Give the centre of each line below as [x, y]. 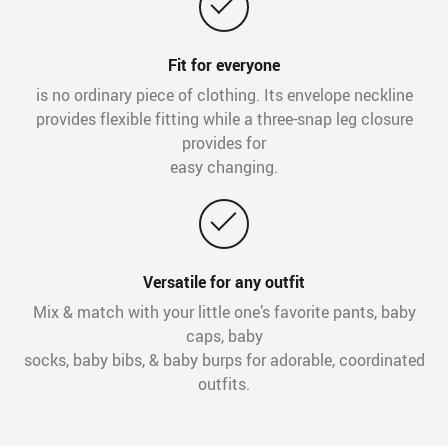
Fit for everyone [224, 65]
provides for [224, 143]
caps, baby [224, 336]
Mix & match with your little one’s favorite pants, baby [224, 312]
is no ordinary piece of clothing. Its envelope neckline [224, 95]
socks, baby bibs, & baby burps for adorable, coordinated [224, 360]
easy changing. [224, 167]
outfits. [224, 384]
